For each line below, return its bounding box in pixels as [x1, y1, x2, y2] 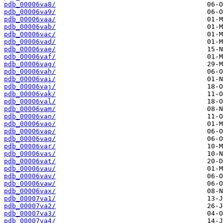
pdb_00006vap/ [4, 127, 56, 135]
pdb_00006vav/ [4, 172, 56, 180]
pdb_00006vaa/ [4, 15, 56, 23]
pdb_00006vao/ [4, 120, 56, 128]
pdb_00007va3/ [4, 210, 56, 218]
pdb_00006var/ [4, 142, 56, 150]
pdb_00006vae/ [4, 45, 56, 53]
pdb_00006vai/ [4, 75, 56, 83]
